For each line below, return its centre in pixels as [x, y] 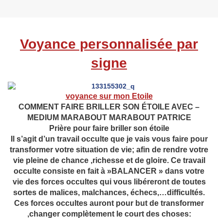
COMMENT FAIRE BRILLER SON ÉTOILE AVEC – [109, 107]
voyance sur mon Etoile [109, 96]
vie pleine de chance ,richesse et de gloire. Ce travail [109, 160]
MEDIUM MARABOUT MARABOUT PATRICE [109, 117]
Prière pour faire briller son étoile [109, 128]
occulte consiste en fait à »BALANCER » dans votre [109, 171]
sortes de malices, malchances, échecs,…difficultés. [109, 192]
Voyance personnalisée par [109, 44]
